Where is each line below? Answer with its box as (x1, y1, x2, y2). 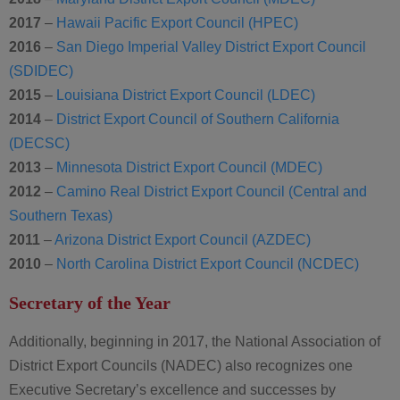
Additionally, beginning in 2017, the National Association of (9, 334, 380, 349)
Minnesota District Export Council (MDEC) (56, 160, 322, 175)
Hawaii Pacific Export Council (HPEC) (56, 15, 298, 30)
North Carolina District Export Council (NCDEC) (56, 256, 359, 271)
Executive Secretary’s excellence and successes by (9, 382, 336, 397)
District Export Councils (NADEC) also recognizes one (9, 358, 353, 373)
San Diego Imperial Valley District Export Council (56, 39, 366, 54)
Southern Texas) (9, 208, 112, 223)
